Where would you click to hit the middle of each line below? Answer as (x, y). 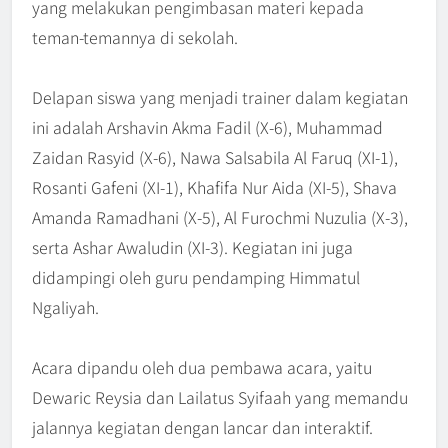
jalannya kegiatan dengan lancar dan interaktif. (202, 427)
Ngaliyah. (65, 307)
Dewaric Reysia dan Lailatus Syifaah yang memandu (220, 397)
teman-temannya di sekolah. (135, 37)
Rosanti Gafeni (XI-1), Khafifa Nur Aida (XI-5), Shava (214, 187)
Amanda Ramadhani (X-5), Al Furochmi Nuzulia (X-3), (220, 217)
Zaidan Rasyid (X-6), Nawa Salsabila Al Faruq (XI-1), (215, 157)
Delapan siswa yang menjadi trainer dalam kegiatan (220, 97)
